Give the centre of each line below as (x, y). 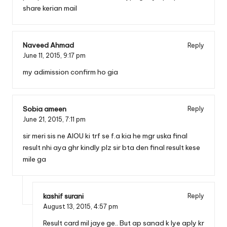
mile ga (34, 159)
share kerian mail (50, 8)
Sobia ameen (45, 109)
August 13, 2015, (68, 206)
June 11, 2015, (43, 56)
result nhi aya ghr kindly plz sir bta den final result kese (111, 147)
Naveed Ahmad (48, 45)
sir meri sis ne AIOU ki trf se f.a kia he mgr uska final (105, 136)
